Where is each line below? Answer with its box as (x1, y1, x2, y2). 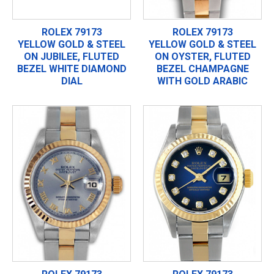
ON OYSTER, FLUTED (154, 50, 251, 62)
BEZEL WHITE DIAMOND (17, 62, 127, 75)
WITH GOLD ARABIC (157, 75, 248, 87)
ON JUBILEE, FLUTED (24, 50, 119, 62)
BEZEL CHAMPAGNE (156, 62, 249, 75)
